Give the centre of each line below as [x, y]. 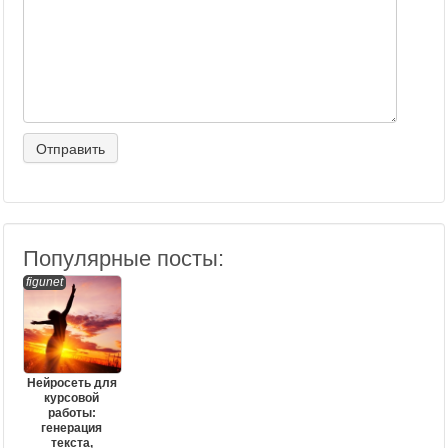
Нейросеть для [71, 383]
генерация [71, 428]
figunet [44, 282]
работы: [71, 413]
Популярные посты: [123, 258]
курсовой [71, 398]
